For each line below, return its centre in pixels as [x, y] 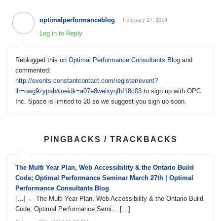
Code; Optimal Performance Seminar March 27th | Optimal [104, 178]
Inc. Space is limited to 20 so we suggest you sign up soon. [101, 101]
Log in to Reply [61, 33]
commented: [33, 70]
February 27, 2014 [145, 19]
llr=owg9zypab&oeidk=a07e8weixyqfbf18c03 [78, 91]
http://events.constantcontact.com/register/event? [87, 80]
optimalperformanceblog [77, 20]
